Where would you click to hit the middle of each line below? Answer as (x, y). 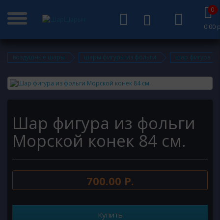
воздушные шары (39, 57)
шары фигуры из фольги (120, 57)
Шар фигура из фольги (104, 123)
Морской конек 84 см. (99, 141)
